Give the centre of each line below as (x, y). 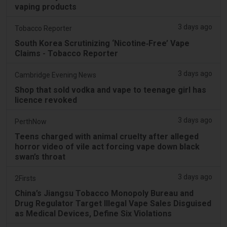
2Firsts (25, 178)
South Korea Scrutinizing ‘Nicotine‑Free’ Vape (102, 43)
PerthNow (31, 121)
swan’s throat (40, 157)
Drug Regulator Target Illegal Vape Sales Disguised (113, 203)
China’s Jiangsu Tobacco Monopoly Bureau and (104, 193)
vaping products (46, 7)
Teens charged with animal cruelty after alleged (107, 136)
